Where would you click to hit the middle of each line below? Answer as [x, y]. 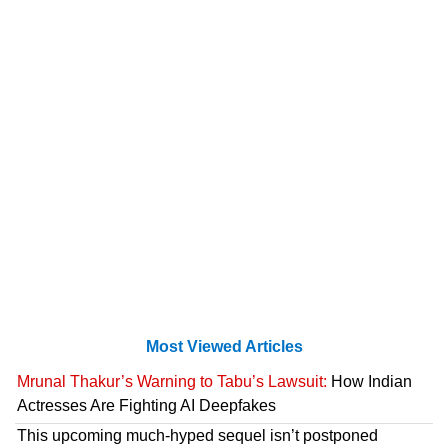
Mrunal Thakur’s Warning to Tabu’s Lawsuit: [172, 381]
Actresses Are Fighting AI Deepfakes [146, 405]
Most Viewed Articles [224, 346]
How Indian [369, 381]
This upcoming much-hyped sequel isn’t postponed [197, 435]
